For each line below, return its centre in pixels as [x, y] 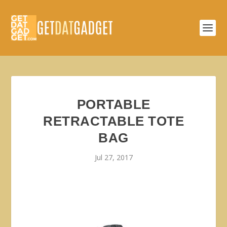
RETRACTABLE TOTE [113, 121]
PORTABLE [113, 104]
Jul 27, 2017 [113, 157]
